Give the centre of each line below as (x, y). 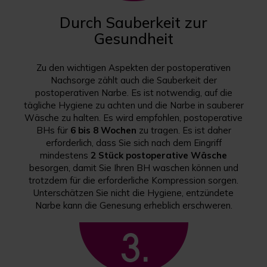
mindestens (65, 156)
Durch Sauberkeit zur (133, 23)
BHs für (53, 131)
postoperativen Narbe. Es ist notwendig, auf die (133, 93)
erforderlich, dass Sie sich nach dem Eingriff (133, 143)
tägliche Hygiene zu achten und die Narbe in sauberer (133, 105)
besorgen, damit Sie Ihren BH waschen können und (133, 168)
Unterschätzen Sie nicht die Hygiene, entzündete (133, 193)
